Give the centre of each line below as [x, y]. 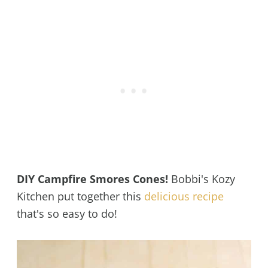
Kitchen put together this [80, 196]
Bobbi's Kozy [201, 179]
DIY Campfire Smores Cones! [92, 179]
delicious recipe [184, 196]
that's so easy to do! [67, 213]
